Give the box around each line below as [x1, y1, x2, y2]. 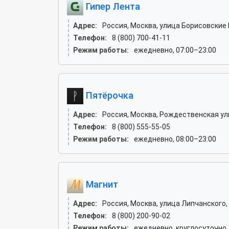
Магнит [83, 178, 118, 190]
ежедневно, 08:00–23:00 [134, 135, 216, 143]
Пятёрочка [83, 89, 133, 101]
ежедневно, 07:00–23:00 [134, 46, 216, 54]
